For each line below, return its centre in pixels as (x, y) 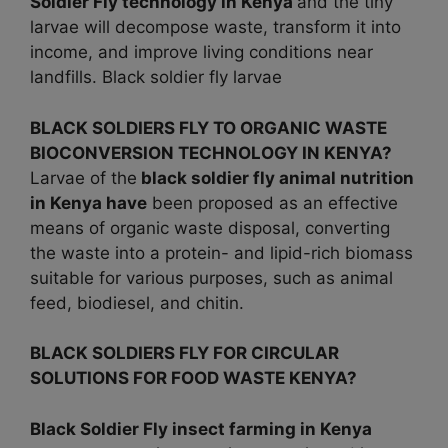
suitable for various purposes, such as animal (211, 277)
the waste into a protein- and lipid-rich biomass (221, 252)
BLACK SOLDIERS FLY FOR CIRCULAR (184, 353)
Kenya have (98, 202)
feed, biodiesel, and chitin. (137, 302)
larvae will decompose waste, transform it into (215, 27)
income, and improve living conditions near (201, 52)
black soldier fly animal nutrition (275, 177)
